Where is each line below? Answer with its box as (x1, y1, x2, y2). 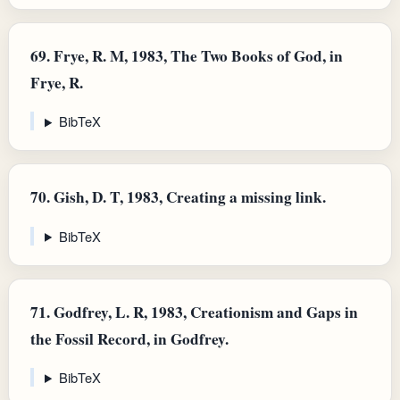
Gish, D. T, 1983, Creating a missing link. (50, 186, 326, 209)
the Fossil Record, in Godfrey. (30, 327, 229, 350)
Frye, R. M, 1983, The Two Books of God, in (50, 45, 343, 68)
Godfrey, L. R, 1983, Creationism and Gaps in (50, 300, 358, 323)
